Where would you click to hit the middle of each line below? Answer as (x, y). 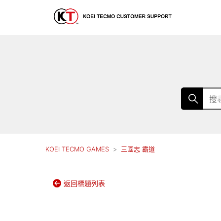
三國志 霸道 (138, 149)
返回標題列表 (84, 183)
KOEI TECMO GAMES (77, 149)
